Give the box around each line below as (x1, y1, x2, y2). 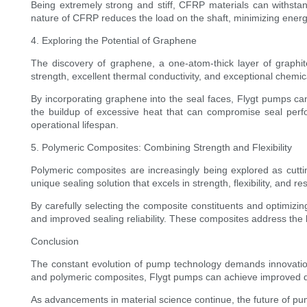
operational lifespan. (31, 119, 119, 131)
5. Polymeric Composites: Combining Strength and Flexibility (31, 142, 292, 153)
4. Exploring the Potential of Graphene (31, 35, 197, 47)
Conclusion (31, 236, 79, 247)
